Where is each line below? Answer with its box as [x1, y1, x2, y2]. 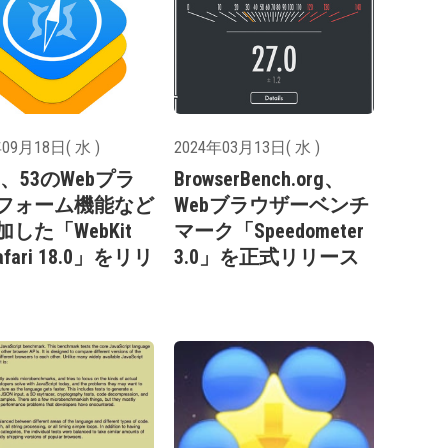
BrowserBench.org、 [174, 167, 344, 192]
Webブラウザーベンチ [174, 193, 369, 218]
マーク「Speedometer [174, 219, 364, 244]
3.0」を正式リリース [174, 245, 359, 270]
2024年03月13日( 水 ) [174, 138, 320, 158]
